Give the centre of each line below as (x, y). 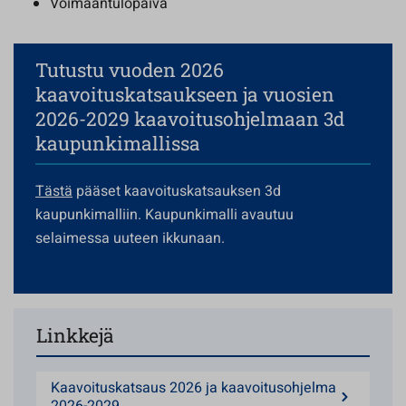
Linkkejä (75, 335)
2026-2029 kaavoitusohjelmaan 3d (190, 119)
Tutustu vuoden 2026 (130, 70)
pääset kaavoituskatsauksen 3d (177, 191)
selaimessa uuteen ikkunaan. (130, 238)
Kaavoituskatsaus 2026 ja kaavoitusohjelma (193, 388)
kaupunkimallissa (118, 143)
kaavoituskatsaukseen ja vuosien (185, 94)
